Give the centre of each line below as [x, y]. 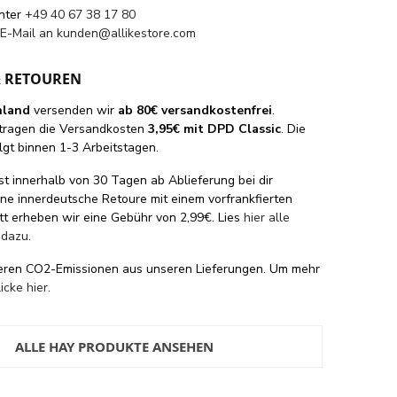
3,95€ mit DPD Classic [215, 128]
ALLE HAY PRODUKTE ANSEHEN [114, 346]
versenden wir [74, 110]
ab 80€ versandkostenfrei [195, 110]
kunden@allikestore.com [127, 33]
